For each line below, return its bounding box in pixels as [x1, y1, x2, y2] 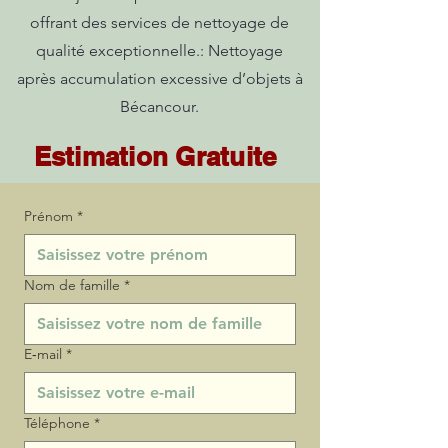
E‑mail [24, 345, 62, 363]
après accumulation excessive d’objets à [16, 69, 303, 88]
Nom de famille [24, 276, 120, 294]
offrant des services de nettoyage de [30, 13, 289, 32]
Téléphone [24, 414, 90, 432]
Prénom [24, 207, 73, 225]
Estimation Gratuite [33, 141, 277, 172]
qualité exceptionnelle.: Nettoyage [36, 41, 283, 60]
